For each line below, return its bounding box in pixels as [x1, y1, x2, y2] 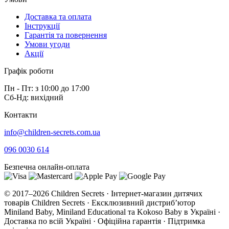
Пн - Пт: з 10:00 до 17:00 [4, 84, 89, 93]
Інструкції [25, 21, 60, 31]
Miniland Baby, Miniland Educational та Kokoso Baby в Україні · [4, 208, 220, 217]
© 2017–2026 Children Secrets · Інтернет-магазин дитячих [4, 189, 202, 198]
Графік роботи [4, 66, 54, 76]
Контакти [4, 110, 37, 120]
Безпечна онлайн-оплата [4, 163, 89, 172]
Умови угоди [25, 40, 70, 49]
